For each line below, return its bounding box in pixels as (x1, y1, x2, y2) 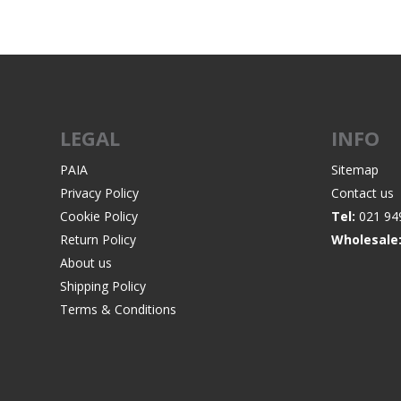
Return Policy (60, 231, 137, 249)
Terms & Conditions (60, 301, 177, 319)
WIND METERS (141, 90, 236, 108)
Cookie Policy (60, 208, 139, 226)
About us (60, 254, 113, 272)
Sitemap (330, 161, 379, 179)
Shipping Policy (60, 277, 147, 295)
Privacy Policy (60, 184, 140, 202)
